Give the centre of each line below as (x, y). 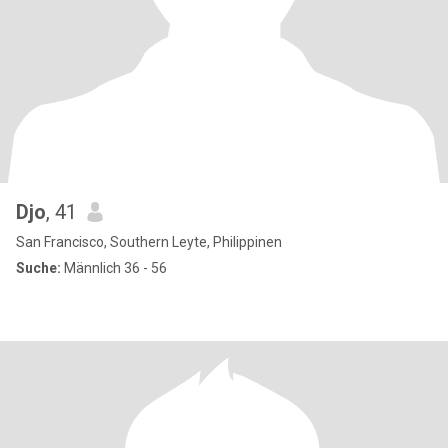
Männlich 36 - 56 (114, 268)
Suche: (38, 268)
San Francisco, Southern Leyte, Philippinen (149, 242)
